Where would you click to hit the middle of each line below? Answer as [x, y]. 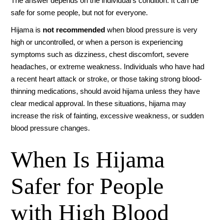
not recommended [74, 29]
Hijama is [27, 29]
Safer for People [87, 186]
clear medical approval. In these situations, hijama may [99, 103]
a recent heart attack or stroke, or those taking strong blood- [107, 79]
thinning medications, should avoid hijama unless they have [106, 91]
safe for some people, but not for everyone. [80, 12]
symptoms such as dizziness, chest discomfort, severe [100, 54]
